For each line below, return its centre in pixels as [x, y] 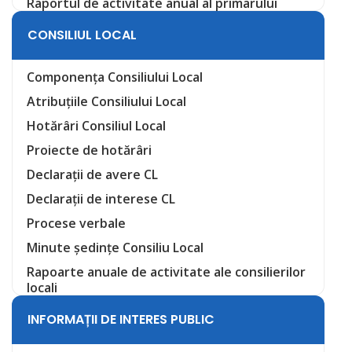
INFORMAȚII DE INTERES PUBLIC [121, 320]
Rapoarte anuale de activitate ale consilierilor [166, 272]
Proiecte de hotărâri [89, 150]
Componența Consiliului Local [115, 77]
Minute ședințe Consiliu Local [115, 248]
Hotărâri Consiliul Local [96, 126]
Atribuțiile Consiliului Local [106, 102]
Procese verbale [76, 224]
